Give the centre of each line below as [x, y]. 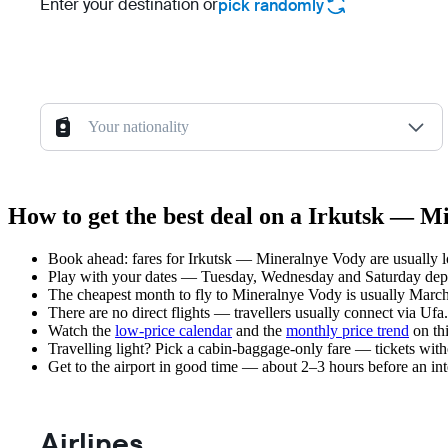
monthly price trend [347, 330]
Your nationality [138, 127]
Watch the [81, 330]
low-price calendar [173, 330]
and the [259, 330]
